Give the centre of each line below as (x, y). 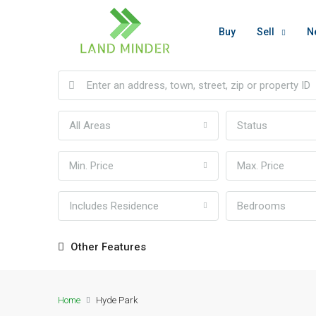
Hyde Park (117, 300)
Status (252, 126)
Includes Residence (114, 206)
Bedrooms (261, 206)
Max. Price (261, 166)
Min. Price (91, 166)
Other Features (107, 247)
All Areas (90, 126)
